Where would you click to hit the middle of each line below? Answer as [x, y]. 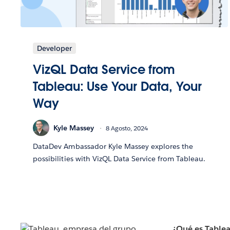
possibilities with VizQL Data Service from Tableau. [119, 159]
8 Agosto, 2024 [127, 128]
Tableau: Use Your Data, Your [117, 87]
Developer [55, 49]
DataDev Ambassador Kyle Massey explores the [113, 147]
